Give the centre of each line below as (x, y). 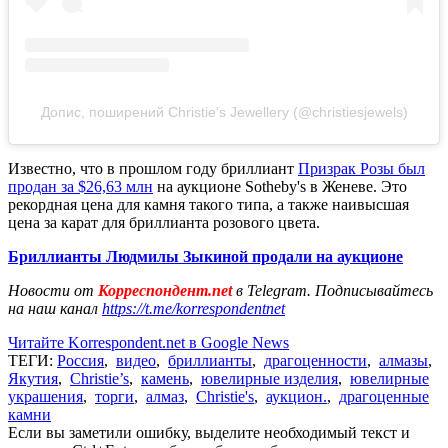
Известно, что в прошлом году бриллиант (153, 168)
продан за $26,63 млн (80, 186)
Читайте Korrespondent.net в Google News (148, 342)
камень (165, 378)
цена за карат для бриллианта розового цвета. (164, 222)
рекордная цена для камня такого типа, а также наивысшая (208, 204)
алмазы (403, 360)
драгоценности (315, 360)
